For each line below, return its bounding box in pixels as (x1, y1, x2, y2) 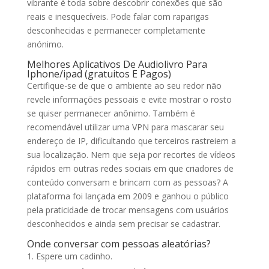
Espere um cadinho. (35, 250, 112, 262)
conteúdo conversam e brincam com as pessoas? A (26, 177, 228, 188)
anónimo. (26, 38, 64, 50)
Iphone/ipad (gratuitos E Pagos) (26, 67, 171, 80)
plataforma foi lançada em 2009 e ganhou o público (26, 190, 229, 202)
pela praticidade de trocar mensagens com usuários (26, 204, 229, 216)
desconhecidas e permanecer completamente (26, 25, 205, 36)
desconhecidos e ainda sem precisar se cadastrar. (26, 218, 220, 229)
